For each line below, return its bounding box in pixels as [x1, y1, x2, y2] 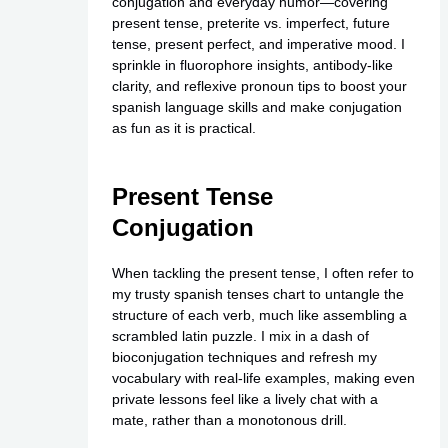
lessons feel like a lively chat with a [154, 391, 378, 408]
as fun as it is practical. [111, 120, 256, 137]
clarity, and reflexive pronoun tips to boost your [111, 78, 407, 95]
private [111, 391, 155, 408]
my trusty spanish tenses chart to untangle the [111, 286, 404, 303]
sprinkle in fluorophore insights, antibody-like [111, 57, 393, 74]
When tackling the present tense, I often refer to [111, 265, 414, 282]
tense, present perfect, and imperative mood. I [111, 36, 405, 53]
